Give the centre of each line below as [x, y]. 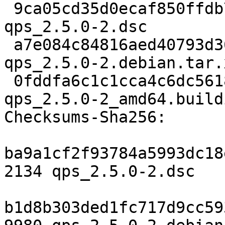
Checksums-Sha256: [85, 117]
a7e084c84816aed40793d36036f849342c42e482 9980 [9, 45]
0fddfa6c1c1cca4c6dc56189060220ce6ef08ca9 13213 [9, 81]
